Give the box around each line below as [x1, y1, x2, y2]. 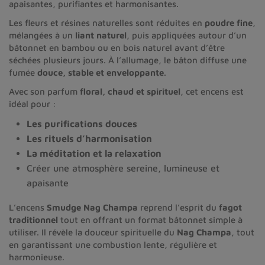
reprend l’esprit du [138, 202, 219, 212]
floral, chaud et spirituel [80, 86, 180, 96]
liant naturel [75, 30, 127, 40]
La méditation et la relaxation [27, 147, 161, 159]
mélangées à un [9, 30, 75, 40]
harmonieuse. [9, 251, 64, 262]
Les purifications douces [27, 118, 137, 129]
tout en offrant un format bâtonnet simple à [58, 214, 243, 225]
